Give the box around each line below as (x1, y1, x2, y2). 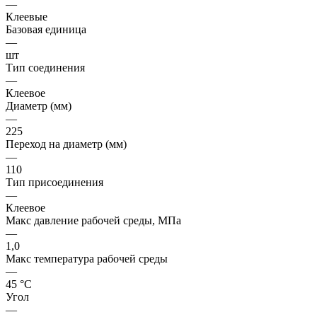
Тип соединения (6, 62, 85, 74)
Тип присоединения (6, 176, 103, 189)
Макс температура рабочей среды (6, 253, 168, 265)
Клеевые (6, 11, 47, 23)
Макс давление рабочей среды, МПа (6, 214, 181, 227)
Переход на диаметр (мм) (6, 138, 127, 151)
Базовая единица (6, 23, 86, 36)
